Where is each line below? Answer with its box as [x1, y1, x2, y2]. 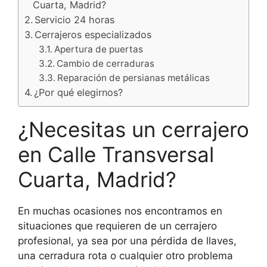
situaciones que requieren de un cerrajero [18, 220, 217, 232]
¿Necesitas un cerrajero [18, 117, 249, 142]
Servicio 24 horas [35, 14, 115, 26]
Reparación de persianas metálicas [57, 72, 210, 84]
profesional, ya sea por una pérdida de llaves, [18, 235, 237, 247]
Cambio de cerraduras [57, 58, 155, 70]
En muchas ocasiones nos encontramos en [18, 205, 222, 218]
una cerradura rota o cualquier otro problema [18, 250, 233, 262]
